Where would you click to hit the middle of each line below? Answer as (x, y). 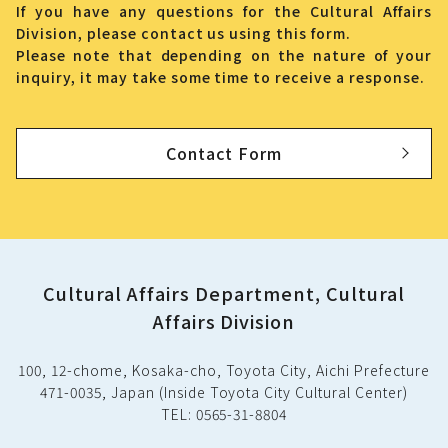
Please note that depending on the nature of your (224, 54)
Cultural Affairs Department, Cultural (224, 292)
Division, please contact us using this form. (184, 32)
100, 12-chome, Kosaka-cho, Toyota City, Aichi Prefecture (224, 369)
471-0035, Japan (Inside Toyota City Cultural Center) (224, 391)
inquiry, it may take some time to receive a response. (220, 76)
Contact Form (224, 152)
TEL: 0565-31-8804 (224, 413)
